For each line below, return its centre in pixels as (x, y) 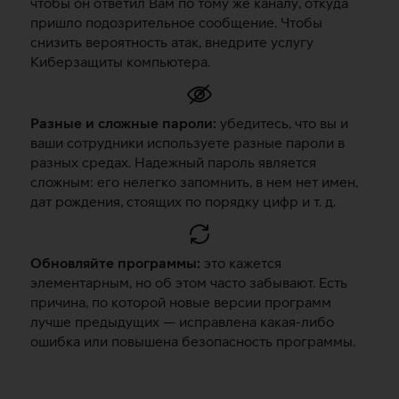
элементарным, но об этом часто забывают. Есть (189, 282)
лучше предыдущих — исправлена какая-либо (182, 321)
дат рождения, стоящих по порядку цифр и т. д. (183, 201)
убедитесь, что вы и (282, 122)
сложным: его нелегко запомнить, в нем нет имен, (194, 181)
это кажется (241, 262)
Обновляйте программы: (115, 262)
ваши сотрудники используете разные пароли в (187, 142)
